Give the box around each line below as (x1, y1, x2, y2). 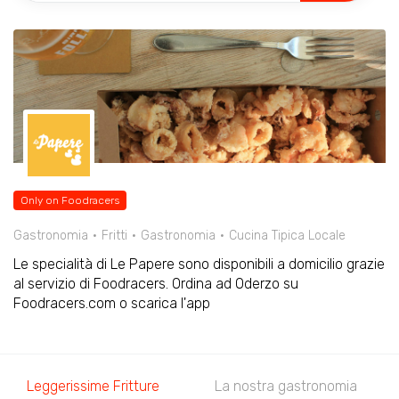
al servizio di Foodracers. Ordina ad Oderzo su (13, 275, 298, 292)
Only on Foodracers (20, 194, 119, 207)
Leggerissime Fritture (27, 378, 159, 395)
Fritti (102, 228, 127, 243)
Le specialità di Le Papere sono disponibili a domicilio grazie (13, 256, 385, 273)
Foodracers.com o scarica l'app (13, 295, 210, 312)
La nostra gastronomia (215, 378, 357, 395)
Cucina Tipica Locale (229, 228, 346, 243)
